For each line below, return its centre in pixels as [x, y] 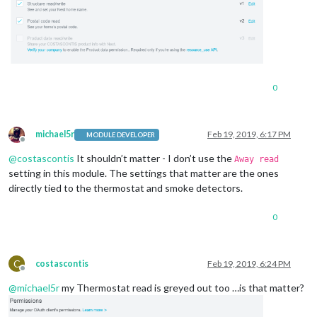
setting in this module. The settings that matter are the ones [144, 173]
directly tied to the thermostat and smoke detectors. [126, 188]
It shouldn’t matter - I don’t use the [154, 158]
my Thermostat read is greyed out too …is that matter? [182, 288]
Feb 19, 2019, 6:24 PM [249, 264]
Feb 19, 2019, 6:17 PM [249, 134]
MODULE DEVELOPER [121, 134]
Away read [257, 160]
